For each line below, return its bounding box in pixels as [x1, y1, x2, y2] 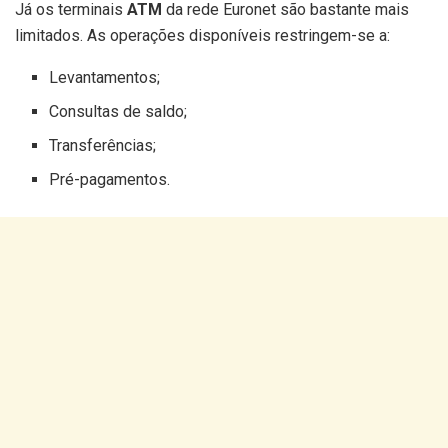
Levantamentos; [49, 68, 161, 88]
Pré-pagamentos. [49, 170, 171, 190]
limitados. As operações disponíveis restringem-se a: [15, 26, 390, 46]
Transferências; [49, 136, 157, 156]
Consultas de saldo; [49, 102, 188, 122]
